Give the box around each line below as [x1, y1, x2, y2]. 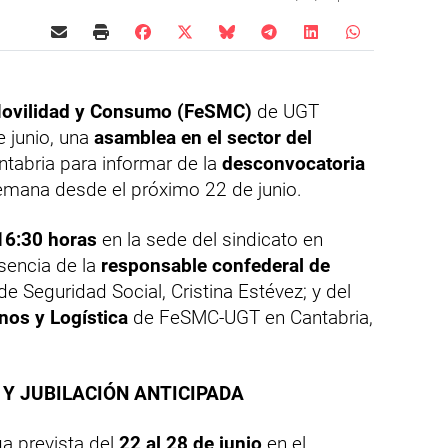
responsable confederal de [101, 254, 330, 278]
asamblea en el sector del [94, 126, 312, 150]
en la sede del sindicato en [97, 228, 323, 252]
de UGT [252, 100, 319, 124]
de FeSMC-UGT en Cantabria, [128, 306, 373, 330]
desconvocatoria [222, 152, 365, 176]
